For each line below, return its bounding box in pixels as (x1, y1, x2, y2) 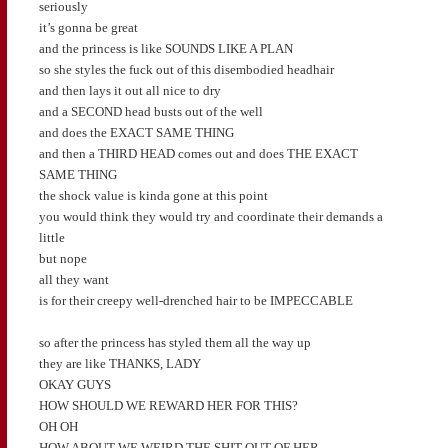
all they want (38, 272, 109, 288)
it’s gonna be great (38, 20, 138, 36)
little (38, 230, 65, 246)
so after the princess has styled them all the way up (38, 335, 311, 351)
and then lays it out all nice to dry (38, 83, 221, 99)
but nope (38, 251, 87, 267)
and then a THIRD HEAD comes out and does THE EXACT (38, 146, 358, 162)
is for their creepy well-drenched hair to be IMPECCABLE (38, 293, 353, 309)
